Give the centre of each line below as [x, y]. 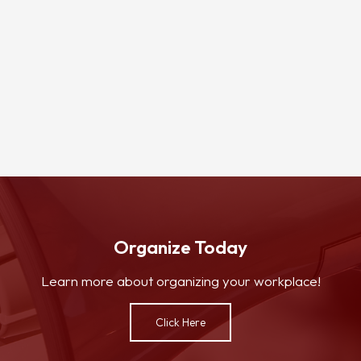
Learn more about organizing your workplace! [180, 281]
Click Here [180, 323]
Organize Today [180, 247]
